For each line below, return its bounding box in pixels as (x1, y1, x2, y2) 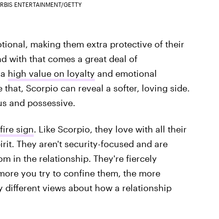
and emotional (94, 67, 157, 79)
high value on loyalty (7, 67, 95, 79)
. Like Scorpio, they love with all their (33, 123, 187, 134)
